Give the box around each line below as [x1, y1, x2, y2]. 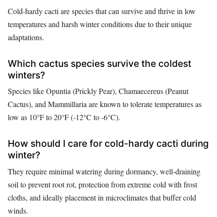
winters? [8, 69, 45, 81]
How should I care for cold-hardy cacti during [8, 138, 209, 150]
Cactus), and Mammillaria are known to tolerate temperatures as [8, 99, 201, 109]
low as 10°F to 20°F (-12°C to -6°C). [8, 112, 120, 123]
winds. [8, 205, 28, 216]
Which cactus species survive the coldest [8, 57, 191, 69]
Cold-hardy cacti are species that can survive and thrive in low [8, 5, 196, 16]
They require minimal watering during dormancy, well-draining [8, 166, 201, 176]
